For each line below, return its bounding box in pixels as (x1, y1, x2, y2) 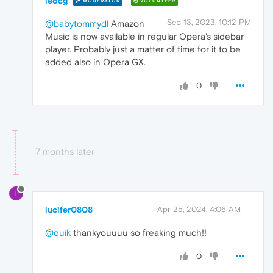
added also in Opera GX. (45, 56, 146, 67)
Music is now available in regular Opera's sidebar (45, 30, 244, 41)
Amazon (108, 18, 144, 29)
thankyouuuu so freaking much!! (71, 227, 207, 238)
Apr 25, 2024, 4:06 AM (157, 204, 241, 214)
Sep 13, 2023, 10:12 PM (167, 17, 251, 27)
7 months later (35, 146, 94, 157)
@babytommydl (45, 18, 108, 29)
